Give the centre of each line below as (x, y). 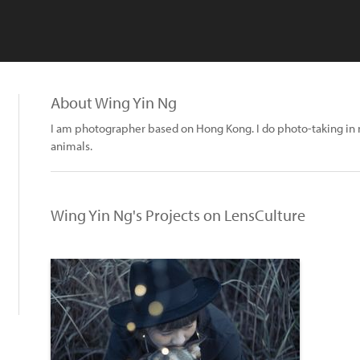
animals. (72, 146)
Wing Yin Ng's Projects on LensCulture (178, 215)
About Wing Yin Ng (114, 102)
